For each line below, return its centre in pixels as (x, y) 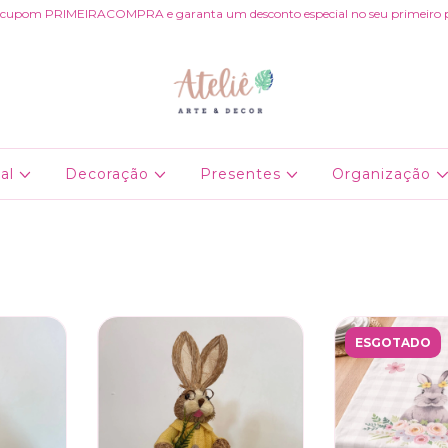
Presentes (243, 174)
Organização (384, 174)
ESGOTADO (393, 342)
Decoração (109, 174)
